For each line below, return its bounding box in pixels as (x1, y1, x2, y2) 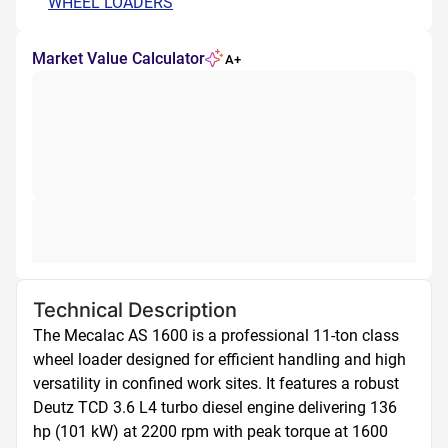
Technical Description (33, 298, 237, 322)
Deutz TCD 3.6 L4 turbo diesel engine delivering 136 (33, 398, 397, 417)
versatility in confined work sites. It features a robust (33, 374, 399, 393)
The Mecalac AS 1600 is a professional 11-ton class (33, 326, 399, 345)
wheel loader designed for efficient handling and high (33, 350, 406, 369)
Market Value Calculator (32, 49, 205, 68)
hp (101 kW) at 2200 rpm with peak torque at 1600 (33, 422, 388, 441)
